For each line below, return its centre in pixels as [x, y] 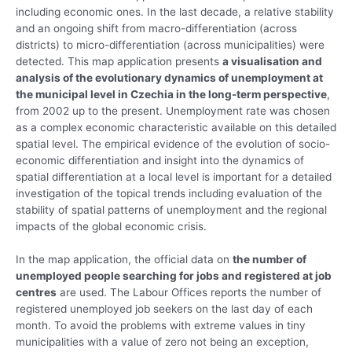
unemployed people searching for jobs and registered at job [174, 276]
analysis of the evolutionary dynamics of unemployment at [169, 78]
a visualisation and [272, 62]
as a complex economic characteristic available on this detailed [176, 128]
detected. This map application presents [119, 62]
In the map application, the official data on [124, 260]
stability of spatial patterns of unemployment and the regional [171, 210]
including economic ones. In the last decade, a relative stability [175, 12]
